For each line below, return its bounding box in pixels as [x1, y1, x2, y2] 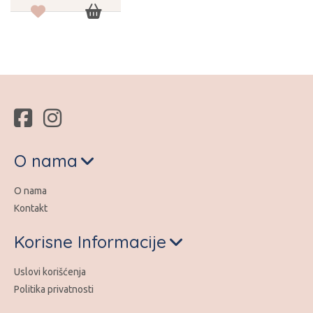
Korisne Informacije [14, 231, 166, 252]
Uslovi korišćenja [14, 265, 86, 277]
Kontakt [14, 202, 48, 214]
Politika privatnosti [14, 283, 94, 295]
